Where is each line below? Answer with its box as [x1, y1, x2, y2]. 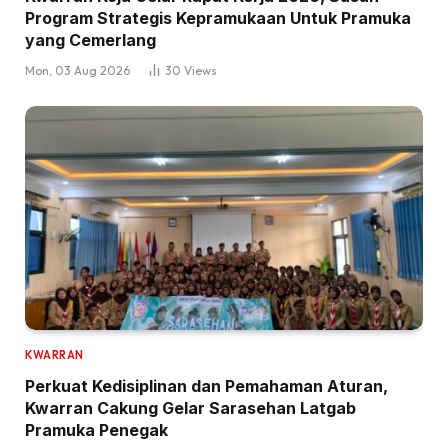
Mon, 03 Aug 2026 [25, 63, 130, 79]
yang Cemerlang [25, 30, 156, 51]
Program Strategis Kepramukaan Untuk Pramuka [25, 8, 411, 29]
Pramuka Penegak [25, 419, 168, 440]
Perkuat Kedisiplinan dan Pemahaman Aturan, [25, 375, 388, 396]
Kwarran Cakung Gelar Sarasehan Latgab [25, 397, 356, 418]
